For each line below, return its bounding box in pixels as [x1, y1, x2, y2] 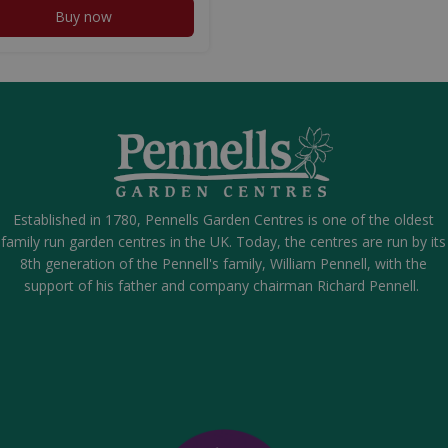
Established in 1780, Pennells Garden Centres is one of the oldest [13, 209, 435, 229]
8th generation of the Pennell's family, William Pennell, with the [20, 253, 428, 273]
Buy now [55, 6, 112, 26]
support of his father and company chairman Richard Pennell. [24, 275, 424, 295]
